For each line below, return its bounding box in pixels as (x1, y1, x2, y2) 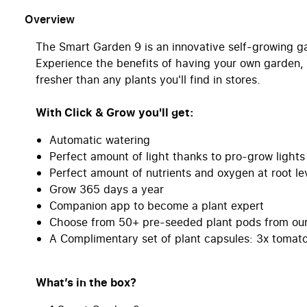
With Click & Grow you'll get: (36, 105, 194, 121)
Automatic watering (49, 132, 150, 148)
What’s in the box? (36, 275, 136, 291)
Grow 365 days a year (49, 182, 164, 197)
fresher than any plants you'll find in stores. (36, 72, 260, 88)
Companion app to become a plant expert (49, 198, 264, 214)
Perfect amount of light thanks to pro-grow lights (49, 149, 305, 164)
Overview (25, 12, 75, 27)
